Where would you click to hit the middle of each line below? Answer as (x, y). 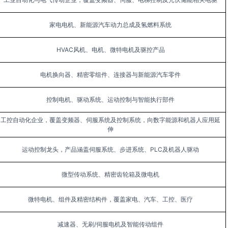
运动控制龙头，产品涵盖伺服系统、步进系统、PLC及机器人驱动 (110, 149)
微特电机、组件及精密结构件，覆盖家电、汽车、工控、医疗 (110, 199)
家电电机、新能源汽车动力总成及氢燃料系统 (110, 25)
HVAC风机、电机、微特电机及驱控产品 (110, 50)
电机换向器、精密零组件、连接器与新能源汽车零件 (110, 75)
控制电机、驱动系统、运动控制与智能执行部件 (110, 99)
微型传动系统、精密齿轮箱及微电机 (110, 174)
